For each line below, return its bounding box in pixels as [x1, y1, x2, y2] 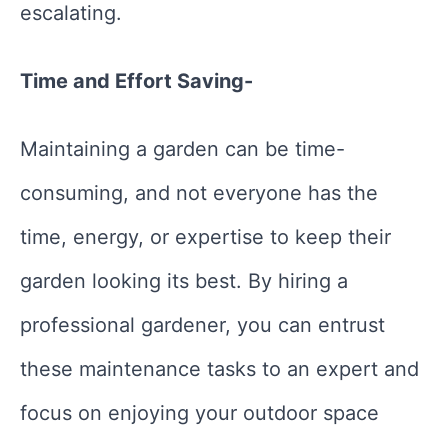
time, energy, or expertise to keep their [20, 225, 391, 250]
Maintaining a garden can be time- [20, 137, 345, 162]
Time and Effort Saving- [20, 69, 253, 94]
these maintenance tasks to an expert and [20, 357, 419, 382]
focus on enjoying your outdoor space [20, 401, 379, 426]
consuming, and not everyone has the [20, 181, 378, 206]
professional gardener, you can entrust [20, 313, 385, 338]
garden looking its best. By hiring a [20, 269, 348, 294]
